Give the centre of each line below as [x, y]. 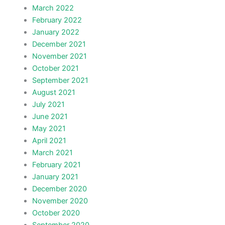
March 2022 [53, 8]
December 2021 [59, 44]
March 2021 [52, 153]
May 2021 [49, 129]
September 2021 [60, 81]
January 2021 [55, 177]
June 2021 [50, 117]
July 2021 [48, 105]
